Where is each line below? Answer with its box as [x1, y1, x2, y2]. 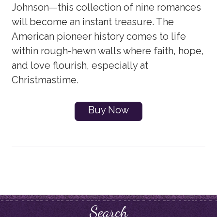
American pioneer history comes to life [12, 30, 186, 42]
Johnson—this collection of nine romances [12, 1, 201, 13]
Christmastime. [12, 74, 79, 86]
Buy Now [88, 104, 129, 116]
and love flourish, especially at [12, 59, 149, 71]
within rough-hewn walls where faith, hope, [12, 45, 204, 57]
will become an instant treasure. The [12, 15, 174, 28]
